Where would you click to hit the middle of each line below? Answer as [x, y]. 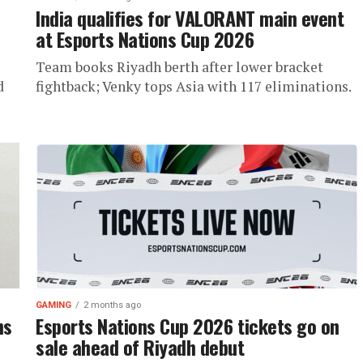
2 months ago [112, 305]
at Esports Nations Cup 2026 [145, 39]
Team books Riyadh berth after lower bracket [179, 67]
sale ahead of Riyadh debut [140, 347]
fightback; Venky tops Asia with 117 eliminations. [194, 86]
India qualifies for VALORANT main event [190, 18]
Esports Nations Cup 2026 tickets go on [188, 326]
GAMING [53, 305]
